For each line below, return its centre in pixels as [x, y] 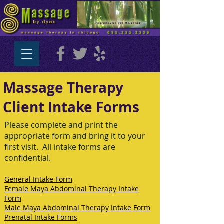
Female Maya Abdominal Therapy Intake [72, 189]
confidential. [28, 158]
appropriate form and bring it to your [75, 136]
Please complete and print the [61, 125]
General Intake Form [38, 179]
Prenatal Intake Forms [41, 217]
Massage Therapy [63, 88]
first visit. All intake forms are [60, 147]
